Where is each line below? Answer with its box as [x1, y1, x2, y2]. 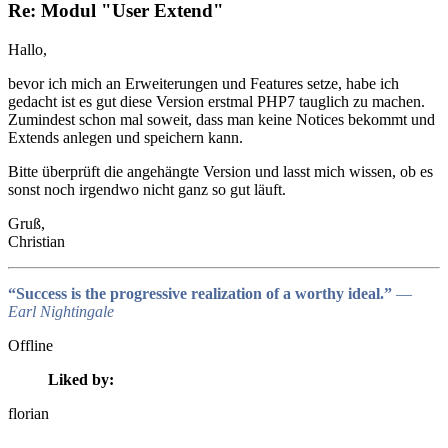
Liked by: [48, 370, 114, 388]
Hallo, [8, 40, 47, 58]
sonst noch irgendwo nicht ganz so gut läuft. [8, 180, 286, 198]
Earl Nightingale [8, 302, 114, 320]
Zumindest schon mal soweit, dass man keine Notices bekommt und [8, 110, 435, 128]
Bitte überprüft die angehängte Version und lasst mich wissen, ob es [8, 162, 433, 180]
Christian [8, 232, 65, 250]
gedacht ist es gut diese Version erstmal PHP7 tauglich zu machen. [8, 92, 425, 110]
